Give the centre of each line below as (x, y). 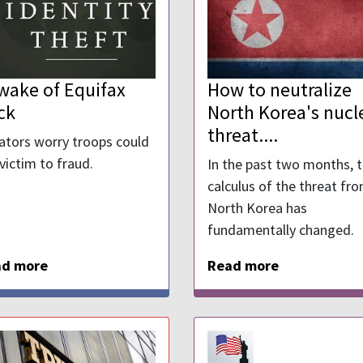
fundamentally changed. (281, 230)
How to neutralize (280, 90)
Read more (243, 266)
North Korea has (257, 208)
